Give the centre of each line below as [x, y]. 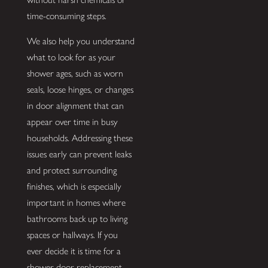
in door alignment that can [75, 106]
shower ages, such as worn [75, 74]
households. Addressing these [80, 138]
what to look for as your [71, 57]
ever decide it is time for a [74, 251]
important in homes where [76, 203]
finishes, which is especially [74, 187]
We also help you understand [80, 41]
